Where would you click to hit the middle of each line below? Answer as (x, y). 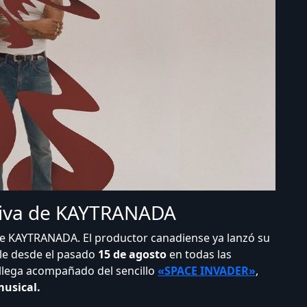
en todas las (199, 254)
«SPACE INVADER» (207, 271)
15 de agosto (132, 254)
